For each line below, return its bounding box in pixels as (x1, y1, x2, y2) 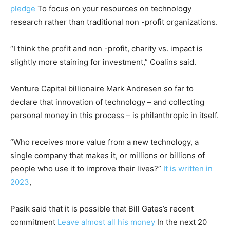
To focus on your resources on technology (35, 3, 191, 13)
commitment (10, 217, 57, 227)
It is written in (163, 163, 213, 174)
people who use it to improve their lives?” (10, 163, 163, 174)
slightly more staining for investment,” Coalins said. (10, 56, 196, 67)
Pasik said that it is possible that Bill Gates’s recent (10, 203, 194, 214)
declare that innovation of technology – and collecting (10, 97, 204, 107)
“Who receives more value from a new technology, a (10, 137, 199, 147)
